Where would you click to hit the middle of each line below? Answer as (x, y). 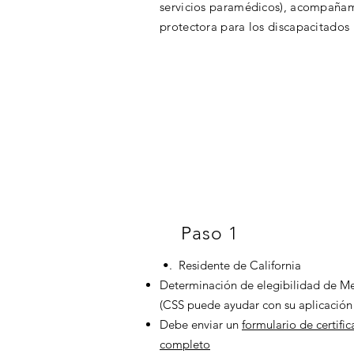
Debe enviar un (201, 324)
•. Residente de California (230, 265)
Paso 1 (210, 233)
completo (185, 344)
